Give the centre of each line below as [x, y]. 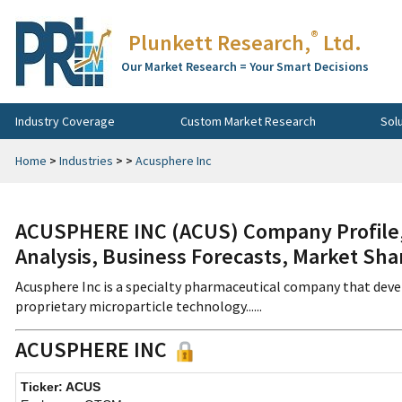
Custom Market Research [248, 121]
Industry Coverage [65, 121]
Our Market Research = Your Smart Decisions [245, 66]
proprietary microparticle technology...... [139, 306]
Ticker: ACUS [61, 387]
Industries [86, 161]
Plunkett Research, [219, 43]
